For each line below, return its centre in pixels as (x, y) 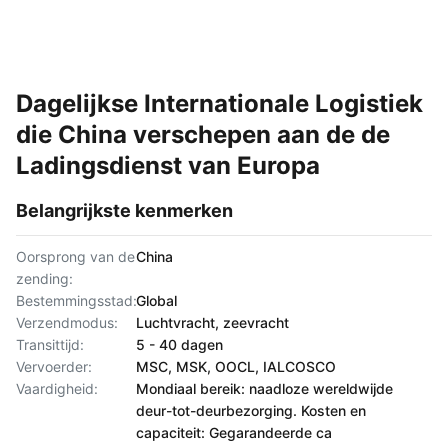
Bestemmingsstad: (76, 300)
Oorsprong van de (75, 256)
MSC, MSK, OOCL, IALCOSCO (236, 366)
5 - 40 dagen (179, 344)
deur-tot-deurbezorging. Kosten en (251, 410)
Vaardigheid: (57, 388)
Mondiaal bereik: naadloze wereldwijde (264, 388)
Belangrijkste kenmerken (124, 210)
